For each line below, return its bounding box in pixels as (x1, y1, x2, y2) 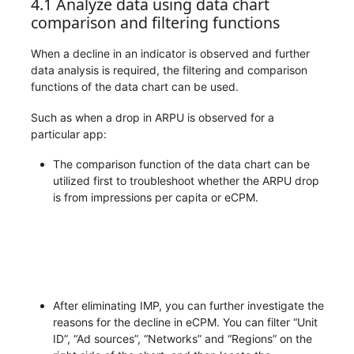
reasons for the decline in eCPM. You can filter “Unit (52, 314, 318, 329)
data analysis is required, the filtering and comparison (30, 63, 307, 77)
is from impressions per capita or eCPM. (52, 190, 258, 205)
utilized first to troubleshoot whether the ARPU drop (52, 174, 319, 188)
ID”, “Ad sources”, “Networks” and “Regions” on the (52, 331, 312, 345)
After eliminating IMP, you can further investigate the (52, 298, 324, 312)
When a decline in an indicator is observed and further (30, 47, 310, 61)
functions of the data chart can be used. (30, 80, 239, 94)
